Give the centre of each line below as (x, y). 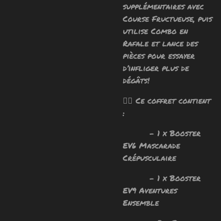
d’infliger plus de (156, 68)
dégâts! (136, 80)
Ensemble (141, 203)
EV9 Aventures (150, 190)
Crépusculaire (149, 158)
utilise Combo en (155, 31)
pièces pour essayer (159, 55)
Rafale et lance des (160, 43)
